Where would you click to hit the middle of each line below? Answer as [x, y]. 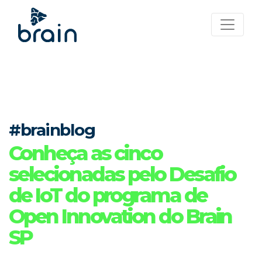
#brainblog [52, 130]
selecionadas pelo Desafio [122, 174]
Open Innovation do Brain [120, 216]
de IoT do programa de [108, 195]
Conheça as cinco [85, 153]
